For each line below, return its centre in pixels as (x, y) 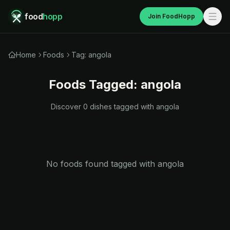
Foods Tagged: (95, 84)
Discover (67, 107)
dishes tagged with (122, 107)
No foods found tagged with (102, 164)
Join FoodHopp (171, 16)
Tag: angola (91, 55)
